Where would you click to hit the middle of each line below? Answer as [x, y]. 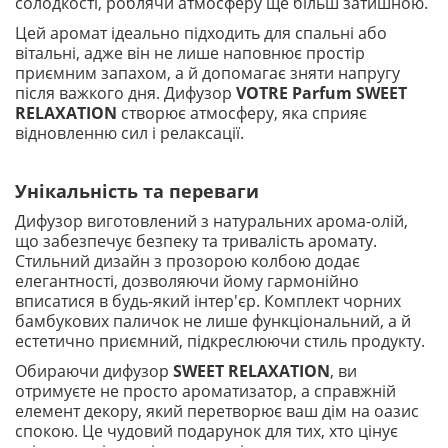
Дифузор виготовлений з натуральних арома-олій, [211, 221]
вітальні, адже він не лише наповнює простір [190, 53]
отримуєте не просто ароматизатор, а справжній [205, 391]
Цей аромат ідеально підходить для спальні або [201, 33]
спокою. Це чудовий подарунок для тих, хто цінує [206, 431]
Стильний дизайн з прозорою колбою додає [187, 261]
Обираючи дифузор [94, 371]
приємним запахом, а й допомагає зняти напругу [207, 73]
